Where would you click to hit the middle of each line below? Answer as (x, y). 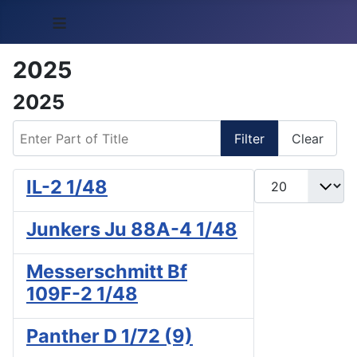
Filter (249, 138)
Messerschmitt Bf (107, 272)
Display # (282, 178)
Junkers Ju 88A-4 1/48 (132, 229)
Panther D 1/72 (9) (110, 336)
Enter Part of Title (66, 129)
